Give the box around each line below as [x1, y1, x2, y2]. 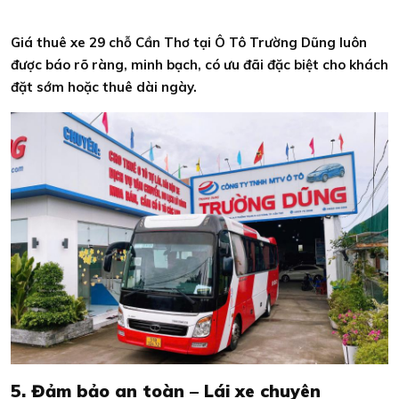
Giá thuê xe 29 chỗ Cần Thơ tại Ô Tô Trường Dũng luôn [11, 34, 367, 52]
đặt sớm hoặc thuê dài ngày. [11, 78, 197, 96]
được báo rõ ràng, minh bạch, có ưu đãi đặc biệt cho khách [11, 56, 388, 74]
